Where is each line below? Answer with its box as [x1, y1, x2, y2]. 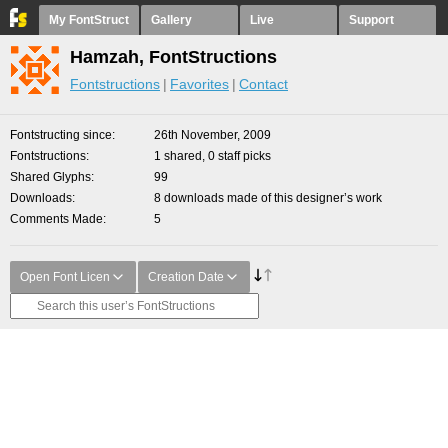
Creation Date [148, 270, 224, 284]
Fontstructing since [10, 128, 112, 142]
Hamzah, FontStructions [70, 47, 277, 67]
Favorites [170, 76, 229, 92]
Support [349, 13, 394, 27]
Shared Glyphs [10, 170, 91, 184]
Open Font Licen [20, 270, 110, 284]
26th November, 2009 [154, 128, 271, 142]
